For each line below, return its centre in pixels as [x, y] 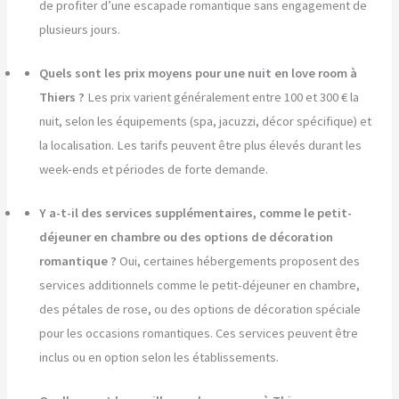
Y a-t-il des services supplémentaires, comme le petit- [196, 213]
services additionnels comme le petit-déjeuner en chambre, [200, 285]
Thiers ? [62, 98]
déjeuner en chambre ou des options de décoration [187, 237]
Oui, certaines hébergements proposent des [240, 261]
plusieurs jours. [80, 30]
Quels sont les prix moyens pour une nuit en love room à [199, 73]
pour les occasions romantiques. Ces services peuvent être [199, 334]
